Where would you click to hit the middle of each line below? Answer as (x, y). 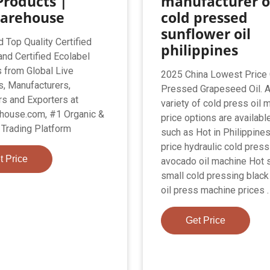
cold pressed (205, 17)
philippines (200, 50)
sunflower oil (206, 33)
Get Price (206, 220)
